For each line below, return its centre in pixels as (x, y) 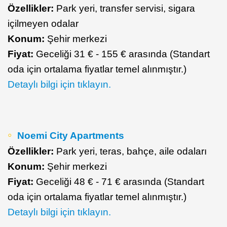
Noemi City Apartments (71, 135)
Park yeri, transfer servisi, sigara (124, 8)
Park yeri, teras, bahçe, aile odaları (130, 151)
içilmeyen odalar (43, 23)
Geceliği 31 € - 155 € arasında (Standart (122, 54)
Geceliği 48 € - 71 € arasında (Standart (119, 181)
